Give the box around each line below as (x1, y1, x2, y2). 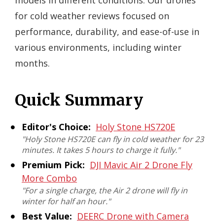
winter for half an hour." (22, 196, 110, 207)
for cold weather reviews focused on (15, 10, 169, 22)
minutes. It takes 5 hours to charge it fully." (22, 145, 180, 156)
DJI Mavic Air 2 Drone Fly (90, 159, 192, 171)
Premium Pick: (22, 159, 85, 171)
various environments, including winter (15, 41, 182, 54)
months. (15, 57, 50, 70)
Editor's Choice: (22, 121, 91, 133)
